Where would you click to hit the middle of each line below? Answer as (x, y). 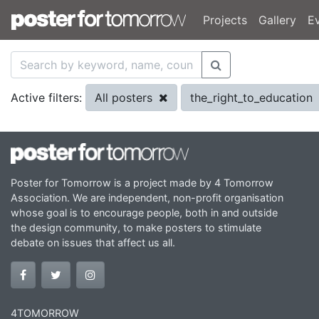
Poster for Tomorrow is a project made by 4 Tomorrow (142, 182)
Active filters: (46, 98)
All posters (125, 98)
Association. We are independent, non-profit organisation (147, 197)
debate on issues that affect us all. (93, 242)
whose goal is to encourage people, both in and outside (144, 212)
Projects (225, 20)
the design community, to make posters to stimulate (136, 227)
